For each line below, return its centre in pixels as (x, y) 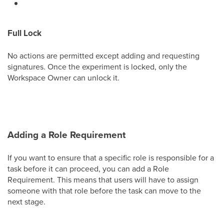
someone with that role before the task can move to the (104, 190)
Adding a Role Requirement (66, 134)
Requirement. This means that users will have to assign (103, 179)
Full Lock (24, 33)
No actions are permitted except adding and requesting (103, 55)
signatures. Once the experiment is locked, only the (97, 66)
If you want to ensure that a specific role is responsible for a (111, 157)
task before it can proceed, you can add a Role (88, 168)
